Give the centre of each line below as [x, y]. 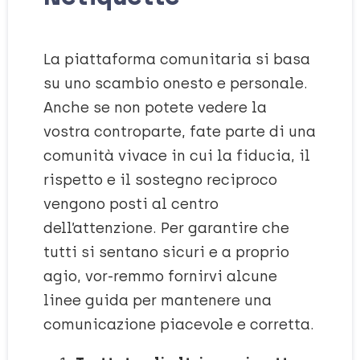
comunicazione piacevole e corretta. [179, 325]
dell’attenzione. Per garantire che [166, 228]
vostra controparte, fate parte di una [180, 132]
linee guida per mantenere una [157, 301]
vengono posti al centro [131, 204]
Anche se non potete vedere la [155, 108]
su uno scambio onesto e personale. [176, 84]
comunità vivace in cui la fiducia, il [177, 156]
